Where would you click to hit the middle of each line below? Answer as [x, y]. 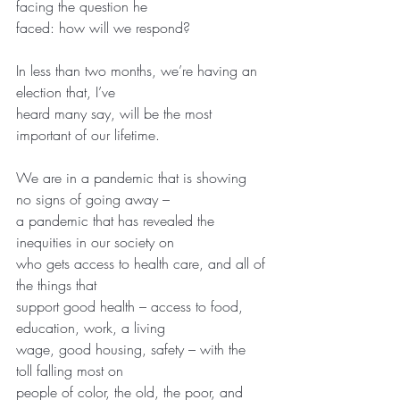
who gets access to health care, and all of [143, 263]
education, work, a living [91, 327]
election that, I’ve [66, 92]
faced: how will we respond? [103, 27]
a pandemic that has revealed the [117, 220]
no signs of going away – [93, 199]
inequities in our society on [95, 242]
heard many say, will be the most [116, 113]
